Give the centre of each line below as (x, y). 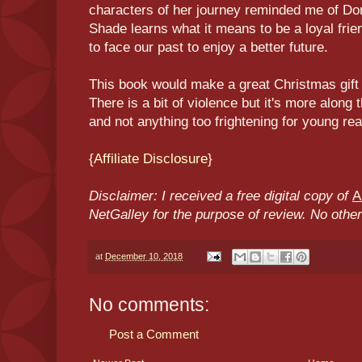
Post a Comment (154, 334)
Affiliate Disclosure (151, 159)
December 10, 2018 (144, 256)
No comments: (149, 304)
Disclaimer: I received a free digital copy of (221, 196)
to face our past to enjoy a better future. (208, 48)
